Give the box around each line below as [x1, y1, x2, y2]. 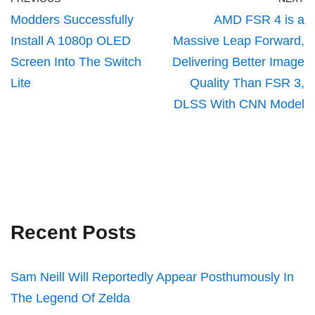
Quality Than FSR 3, [190, 76, 304, 90]
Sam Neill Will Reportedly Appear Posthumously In [11, 270, 294, 284]
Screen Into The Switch [11, 55, 141, 69]
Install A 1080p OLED [11, 34, 131, 48]
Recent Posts [11, 221, 136, 243]
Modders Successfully [11, 13, 134, 27]
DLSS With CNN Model [174, 97, 304, 111]
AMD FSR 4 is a [214, 13, 304, 27]
